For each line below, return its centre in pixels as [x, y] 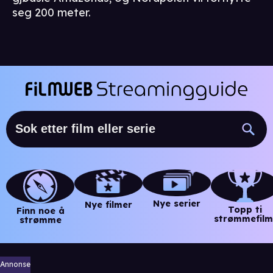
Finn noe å [40, 211]
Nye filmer [108, 204]
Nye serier [177, 204]
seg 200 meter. [51, 13]
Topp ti [245, 209]
